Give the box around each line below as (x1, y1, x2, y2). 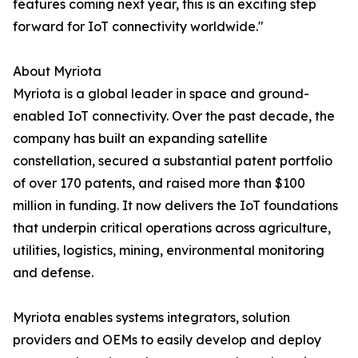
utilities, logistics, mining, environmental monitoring (13, 242, 324, 259)
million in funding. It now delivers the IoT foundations (13, 197, 338, 214)
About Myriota (13, 63, 101, 80)
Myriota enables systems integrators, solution (13, 309, 290, 326)
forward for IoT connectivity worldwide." (13, 18, 264, 35)
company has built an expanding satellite (13, 130, 268, 147)
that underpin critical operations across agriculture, (13, 220, 331, 237)
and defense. (13, 265, 93, 281)
